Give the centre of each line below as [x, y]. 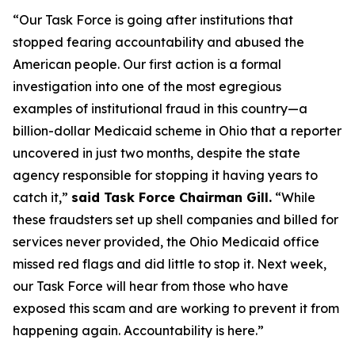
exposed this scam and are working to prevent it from [176, 308]
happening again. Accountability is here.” [138, 330]
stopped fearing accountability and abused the [158, 42]
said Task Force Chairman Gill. [172, 197]
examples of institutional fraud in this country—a [160, 109]
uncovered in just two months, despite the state [157, 153]
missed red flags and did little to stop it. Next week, [170, 264]
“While [294, 197]
